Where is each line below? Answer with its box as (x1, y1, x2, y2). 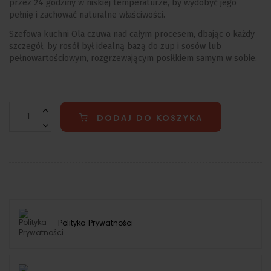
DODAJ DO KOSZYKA (97, 115, 203, 124)
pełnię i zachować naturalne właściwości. (9, 9, 165, 20)
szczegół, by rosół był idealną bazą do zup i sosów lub (9, 41, 221, 52)
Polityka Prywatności (58, 219, 133, 228)
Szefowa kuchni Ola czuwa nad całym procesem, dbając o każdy (9, 29, 255, 40)
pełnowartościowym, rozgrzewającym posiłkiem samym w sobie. (9, 53, 257, 64)
